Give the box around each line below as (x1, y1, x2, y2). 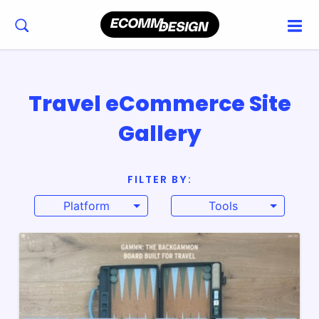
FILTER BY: (127, 172, 192, 187)
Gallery (117, 119, 202, 149)
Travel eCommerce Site (28, 89, 291, 119)
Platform (63, 199, 110, 213)
